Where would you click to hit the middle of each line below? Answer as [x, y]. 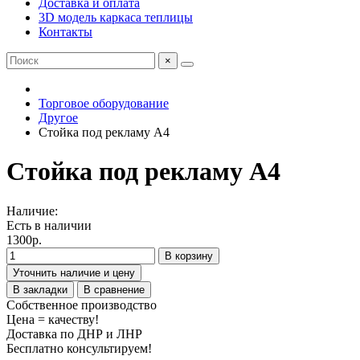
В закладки [40, 289]
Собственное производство [82, 305]
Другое [58, 118]
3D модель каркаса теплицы [116, 17]
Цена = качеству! [53, 319]
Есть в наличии [49, 225]
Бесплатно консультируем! [79, 348]
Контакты [65, 32]
